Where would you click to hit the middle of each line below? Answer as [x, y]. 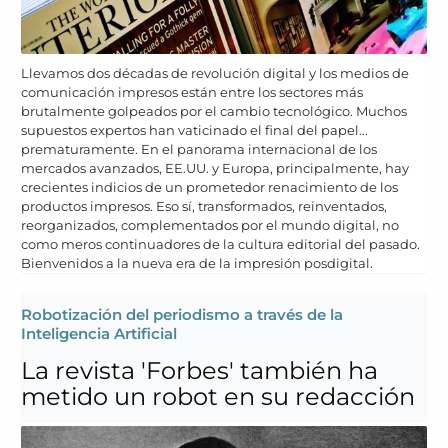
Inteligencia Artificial [99, 333]
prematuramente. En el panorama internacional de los [199, 148]
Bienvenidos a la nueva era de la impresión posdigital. [197, 262]
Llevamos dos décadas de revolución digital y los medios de [215, 72]
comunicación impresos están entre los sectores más [192, 91]
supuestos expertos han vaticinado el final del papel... [194, 129]
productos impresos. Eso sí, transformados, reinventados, [204, 205]
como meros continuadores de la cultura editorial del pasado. [220, 243]
